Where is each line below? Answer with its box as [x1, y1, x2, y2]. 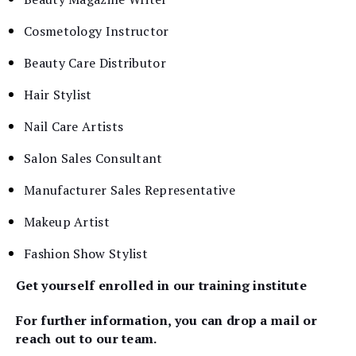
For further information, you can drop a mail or [16, 311, 318, 330]
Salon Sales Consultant [24, 149, 163, 167]
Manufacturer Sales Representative [24, 180, 235, 199]
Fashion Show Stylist [24, 244, 148, 262]
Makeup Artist [24, 212, 110, 230]
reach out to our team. [16, 330, 157, 348]
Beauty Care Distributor [24, 53, 166, 72]
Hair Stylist [24, 85, 92, 103]
